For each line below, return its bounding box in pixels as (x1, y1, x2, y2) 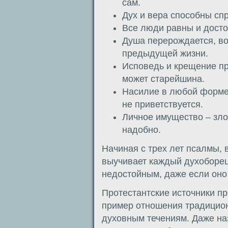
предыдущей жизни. (122, 48, 208, 59)
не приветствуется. (122, 99, 203, 109)
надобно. (122, 124, 161, 135)
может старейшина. (122, 73, 205, 84)
